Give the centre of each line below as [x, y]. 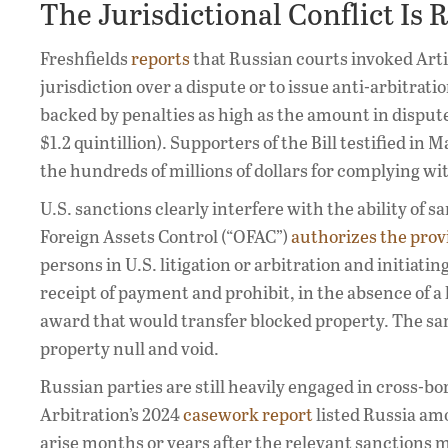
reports [160, 58]
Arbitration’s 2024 [111, 414]
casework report [248, 414]
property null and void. [129, 348]
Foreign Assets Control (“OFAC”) [165, 236]
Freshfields [85, 58]
